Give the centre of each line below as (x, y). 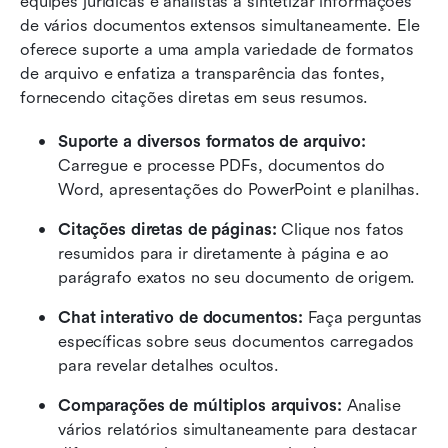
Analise (373, 406)
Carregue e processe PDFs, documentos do (222, 166)
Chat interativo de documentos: (183, 318)
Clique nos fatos (343, 230)
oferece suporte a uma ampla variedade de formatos (217, 50)
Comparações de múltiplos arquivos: (202, 406)
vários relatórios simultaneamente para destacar (237, 430)
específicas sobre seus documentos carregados (236, 342)
